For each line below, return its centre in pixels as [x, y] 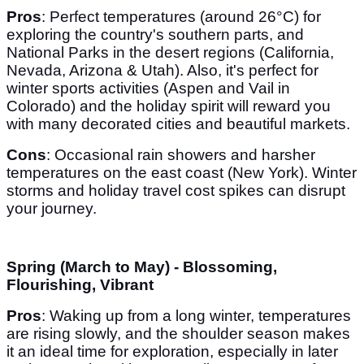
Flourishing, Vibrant [80, 285]
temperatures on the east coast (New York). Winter [182, 173]
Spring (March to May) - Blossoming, [142, 267]
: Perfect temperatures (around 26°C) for [181, 17]
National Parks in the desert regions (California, [170, 53]
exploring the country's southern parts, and [155, 35]
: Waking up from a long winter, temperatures [196, 316]
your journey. [54, 209]
